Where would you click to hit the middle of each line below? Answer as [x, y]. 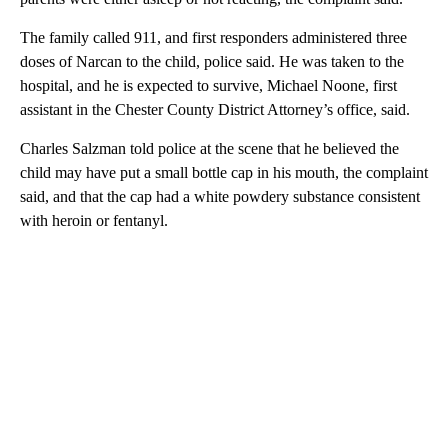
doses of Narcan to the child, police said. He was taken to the [212, 62]
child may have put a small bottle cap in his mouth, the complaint [224, 173]
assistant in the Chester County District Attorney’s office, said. [215, 110]
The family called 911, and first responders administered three [213, 38]
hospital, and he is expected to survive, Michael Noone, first [208, 86]
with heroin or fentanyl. [94, 221]
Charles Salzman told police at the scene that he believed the [209, 149]
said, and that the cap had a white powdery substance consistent [220, 197]
